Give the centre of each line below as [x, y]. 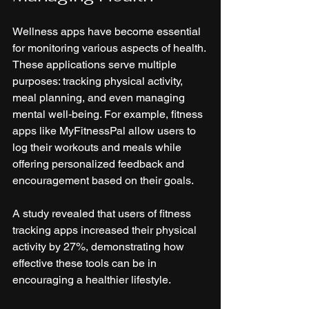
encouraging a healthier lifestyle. [92, 279]
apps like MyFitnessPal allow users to [106, 130]
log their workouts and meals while [98, 147]
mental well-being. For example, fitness [109, 114]
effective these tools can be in [86, 263]
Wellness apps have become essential [108, 31]
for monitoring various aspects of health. [110, 48]
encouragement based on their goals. [104, 180]
